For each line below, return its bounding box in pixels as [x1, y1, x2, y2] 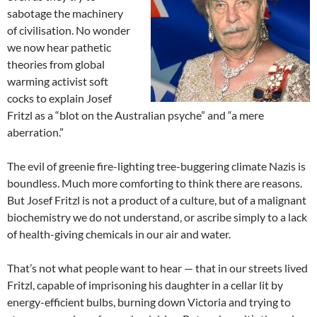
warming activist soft [7, 74, 108, 88]
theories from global [7, 57, 105, 71]
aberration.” [7, 125, 64, 139]
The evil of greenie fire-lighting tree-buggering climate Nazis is [7, 159, 306, 173]
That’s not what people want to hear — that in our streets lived [7, 261, 308, 275]
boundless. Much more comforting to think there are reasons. [7, 176, 302, 190]
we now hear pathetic [7, 40, 111, 54]
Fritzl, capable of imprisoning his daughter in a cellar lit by [7, 278, 283, 292]
